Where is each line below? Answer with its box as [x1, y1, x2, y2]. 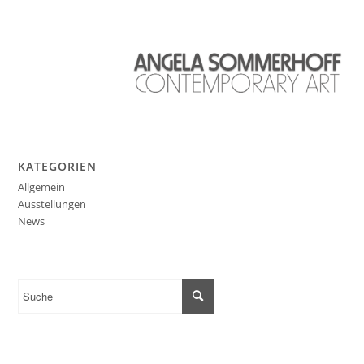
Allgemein [18, 180, 66, 194]
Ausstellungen [18, 197, 87, 211]
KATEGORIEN [18, 158, 97, 174]
